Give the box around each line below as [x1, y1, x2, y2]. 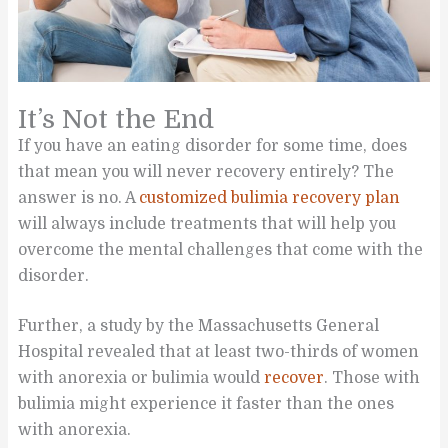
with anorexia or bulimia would [18, 369, 265, 388]
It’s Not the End [18, 104, 215, 134]
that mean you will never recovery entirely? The [18, 162, 395, 181]
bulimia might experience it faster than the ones [18, 395, 395, 414]
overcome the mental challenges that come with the [18, 240, 424, 259]
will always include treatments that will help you [18, 214, 397, 233]
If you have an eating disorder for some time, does [18, 136, 408, 155]
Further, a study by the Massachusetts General [18, 317, 380, 336]
